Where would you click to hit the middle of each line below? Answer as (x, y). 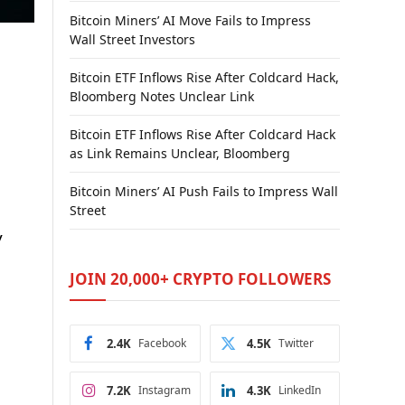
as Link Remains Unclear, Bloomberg (180, 153)
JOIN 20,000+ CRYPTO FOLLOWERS (200, 279)
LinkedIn (299, 390)
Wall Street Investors (132, 39)
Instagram (165, 390)
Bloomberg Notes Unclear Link (162, 96)
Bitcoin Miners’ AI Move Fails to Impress (190, 20)
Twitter (296, 343)
